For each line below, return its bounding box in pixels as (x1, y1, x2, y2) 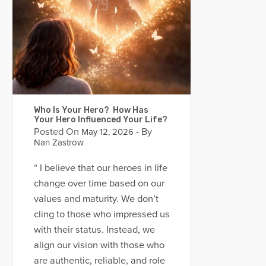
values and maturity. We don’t (33, 192, 159, 205)
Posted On (33, 126, 79, 138)
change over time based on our (33, 177, 164, 189)
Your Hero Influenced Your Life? (33, 115, 167, 125)
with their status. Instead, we (33, 223, 155, 236)
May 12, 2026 (78, 126, 134, 138)
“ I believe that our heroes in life (33, 161, 167, 174)
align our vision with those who (33, 239, 164, 251)
